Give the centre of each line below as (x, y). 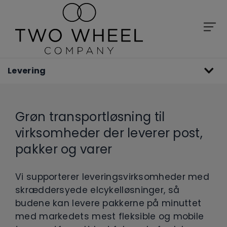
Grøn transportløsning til (90, 117)
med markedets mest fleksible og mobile (110, 216)
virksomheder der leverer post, (109, 133)
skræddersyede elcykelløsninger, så (98, 190)
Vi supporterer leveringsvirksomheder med (112, 177)
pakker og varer (64, 149)
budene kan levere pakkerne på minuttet (108, 203)
